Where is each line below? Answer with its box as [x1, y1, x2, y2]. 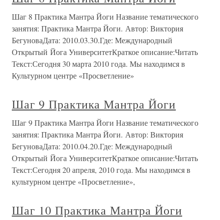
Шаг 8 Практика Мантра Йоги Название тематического [12, 11, 198, 22]
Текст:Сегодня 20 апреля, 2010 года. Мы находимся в [12, 165, 191, 175]
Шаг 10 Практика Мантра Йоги [12, 202, 182, 218]
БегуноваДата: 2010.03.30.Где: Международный [12, 35, 172, 45]
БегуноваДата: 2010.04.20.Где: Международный [12, 141, 172, 151]
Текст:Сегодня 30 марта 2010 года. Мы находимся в [12, 58, 185, 69]
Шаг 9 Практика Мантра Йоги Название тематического [12, 117, 198, 128]
